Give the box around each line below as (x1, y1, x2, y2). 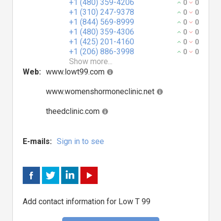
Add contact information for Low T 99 (23, 197, 150, 206)
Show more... (69, 57, 112, 66)
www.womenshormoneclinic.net (46, 87, 154, 96)
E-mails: (23, 137, 52, 146)
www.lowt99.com (46, 67, 105, 76)
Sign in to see (57, 137, 104, 146)
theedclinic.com (46, 107, 100, 116)
